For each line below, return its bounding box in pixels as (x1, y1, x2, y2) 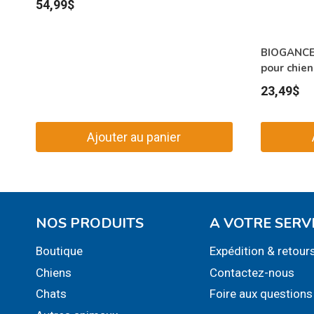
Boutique (36, 244, 83, 259)
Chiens (36, 266, 71, 280)
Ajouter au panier (87, 129, 182, 144)
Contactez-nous (210, 266, 295, 280)
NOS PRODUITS (36, 214, 144, 233)
